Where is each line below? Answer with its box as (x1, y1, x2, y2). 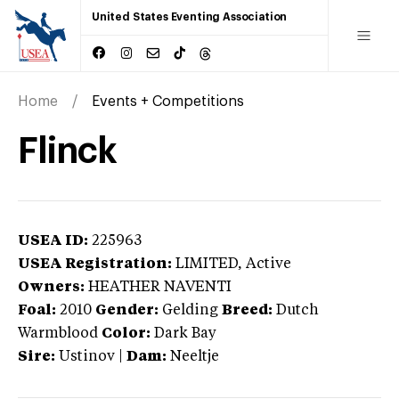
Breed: (222, 303, 273, 318)
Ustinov (59, 349, 115, 364)
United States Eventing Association (92, 12, 288, 22)
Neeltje (170, 349, 219, 364)
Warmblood (18, 326, 98, 341)
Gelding (162, 303, 218, 318)
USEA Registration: (18, 256, 172, 272)
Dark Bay (154, 326, 216, 341)
